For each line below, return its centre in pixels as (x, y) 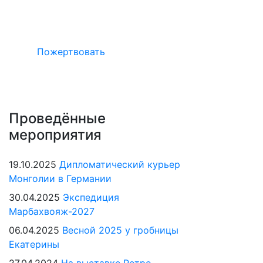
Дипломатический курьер (120, 164)
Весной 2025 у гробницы (120, 230)
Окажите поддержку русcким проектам (131, 7)
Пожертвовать (71, 52)
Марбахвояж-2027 (52, 211)
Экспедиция (91, 197)
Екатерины (34, 244)
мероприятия (55, 135)
